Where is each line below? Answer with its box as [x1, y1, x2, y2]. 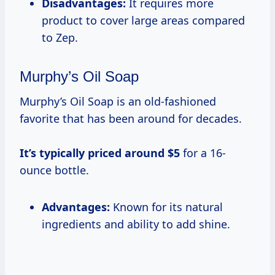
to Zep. [42, 29, 78, 45]
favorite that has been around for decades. [20, 110, 242, 126]
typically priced [39, 145, 122, 160]
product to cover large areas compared [42, 12, 245, 28]
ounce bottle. [20, 162, 89, 177]
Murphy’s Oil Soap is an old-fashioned [20, 93, 216, 109]
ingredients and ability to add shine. [42, 216, 230, 231]
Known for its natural [110, 199, 223, 214]
